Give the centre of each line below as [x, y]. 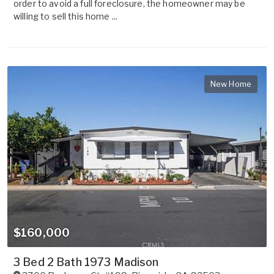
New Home [231, 83]
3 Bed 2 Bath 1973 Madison [86, 262]
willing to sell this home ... [66, 16]
